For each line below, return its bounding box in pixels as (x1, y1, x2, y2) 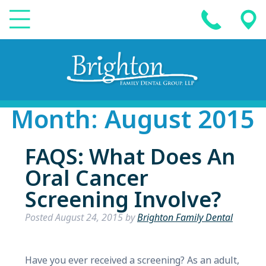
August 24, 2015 (55, 211, 123, 224)
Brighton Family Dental (137, 211, 233, 224)
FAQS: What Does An (24, 142, 235, 173)
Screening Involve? (24, 185, 221, 216)
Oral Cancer (24, 163, 148, 194)
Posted (24, 211, 55, 224)
